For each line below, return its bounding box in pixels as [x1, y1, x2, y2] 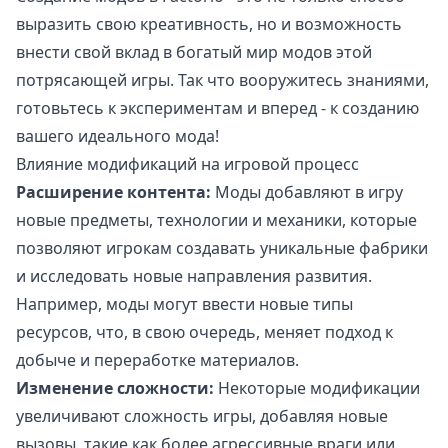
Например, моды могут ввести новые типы [16, 293, 353, 316]
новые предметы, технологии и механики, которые [16, 209, 417, 232]
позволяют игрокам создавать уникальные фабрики [16, 237, 428, 260]
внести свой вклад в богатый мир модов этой [16, 41, 372, 64]
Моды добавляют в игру [211, 181, 403, 204]
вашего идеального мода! [16, 125, 219, 148]
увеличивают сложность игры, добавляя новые [16, 405, 388, 428]
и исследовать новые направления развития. [16, 265, 372, 288]
